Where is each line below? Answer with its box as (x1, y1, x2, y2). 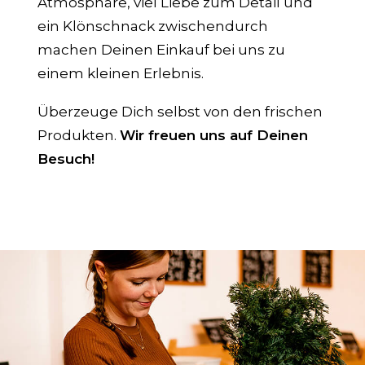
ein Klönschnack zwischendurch (37, 18, 268, 34)
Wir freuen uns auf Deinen (120, 127, 308, 143)
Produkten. (37, 127, 120, 143)
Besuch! (37, 151, 95, 167)
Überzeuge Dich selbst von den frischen (37, 103, 323, 120)
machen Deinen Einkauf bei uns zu (37, 42, 285, 58)
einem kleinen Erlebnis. (37, 65, 204, 81)
